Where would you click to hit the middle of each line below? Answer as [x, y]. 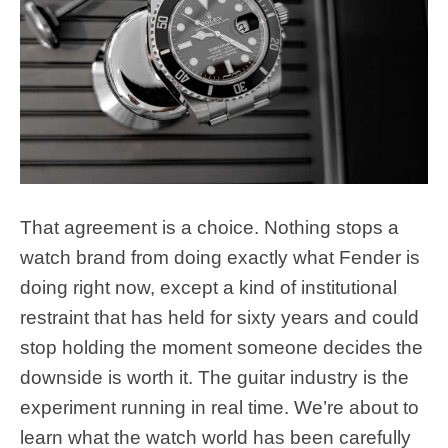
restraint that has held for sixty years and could [219, 317]
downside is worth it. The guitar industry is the [214, 377]
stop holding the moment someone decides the [221, 347]
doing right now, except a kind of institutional [208, 287]
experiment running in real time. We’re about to [219, 407]
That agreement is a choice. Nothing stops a [209, 227]
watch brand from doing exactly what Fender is [220, 257]
